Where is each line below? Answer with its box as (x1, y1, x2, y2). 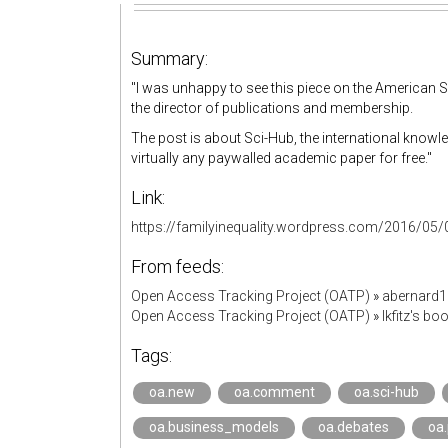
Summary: (131, 48, 208, 69)
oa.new (149, 384, 195, 400)
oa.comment (234, 384, 315, 400)
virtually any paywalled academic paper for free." (131, 150, 432, 166)
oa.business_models (149, 419, 279, 435)
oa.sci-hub (354, 384, 419, 400)
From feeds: (131, 256, 224, 277)
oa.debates (318, 419, 389, 435)
